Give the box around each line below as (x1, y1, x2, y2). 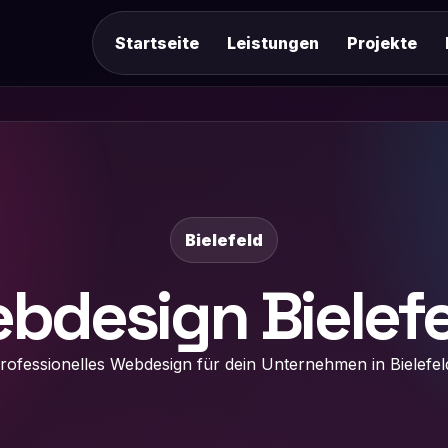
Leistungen (226, 33, 319, 53)
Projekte (346, 33, 417, 53)
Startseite (114, 33, 199, 53)
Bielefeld (184, 230, 263, 250)
